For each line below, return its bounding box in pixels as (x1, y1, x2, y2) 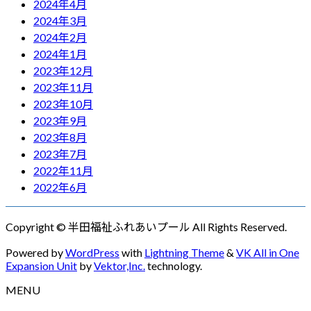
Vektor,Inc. (94, 259, 145, 273)
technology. (145, 259, 202, 273)
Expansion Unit (6, 259, 77, 273)
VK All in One (236, 246, 299, 260)
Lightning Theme (144, 246, 224, 260)
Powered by (6, 246, 65, 260)
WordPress (65, 246, 119, 260)
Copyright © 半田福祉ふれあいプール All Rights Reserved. (6, 220, 287, 234)
